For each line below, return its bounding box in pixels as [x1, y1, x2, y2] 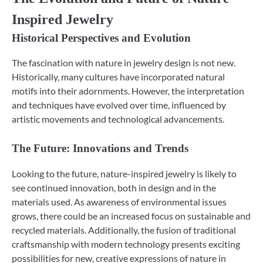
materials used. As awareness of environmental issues [12, 195, 227, 207]
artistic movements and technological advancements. [12, 113, 224, 125]
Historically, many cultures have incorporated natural [12, 71, 225, 83]
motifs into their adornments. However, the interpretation [12, 85, 244, 97]
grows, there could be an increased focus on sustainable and [12, 210, 251, 221]
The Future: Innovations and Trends [12, 142, 188, 155]
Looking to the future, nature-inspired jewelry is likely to [12, 167, 237, 179]
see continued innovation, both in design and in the [12, 181, 216, 193]
